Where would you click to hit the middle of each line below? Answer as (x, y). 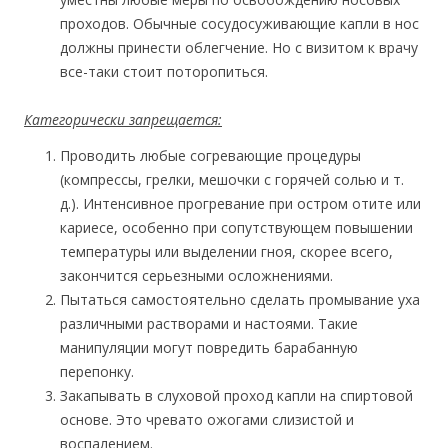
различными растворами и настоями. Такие (209, 323)
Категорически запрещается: (123, 119)
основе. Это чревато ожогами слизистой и (207, 419)
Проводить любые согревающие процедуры (210, 155)
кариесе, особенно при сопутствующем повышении (236, 227)
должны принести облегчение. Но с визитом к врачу (239, 47)
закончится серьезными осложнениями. (196, 275)
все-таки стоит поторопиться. (164, 71)
